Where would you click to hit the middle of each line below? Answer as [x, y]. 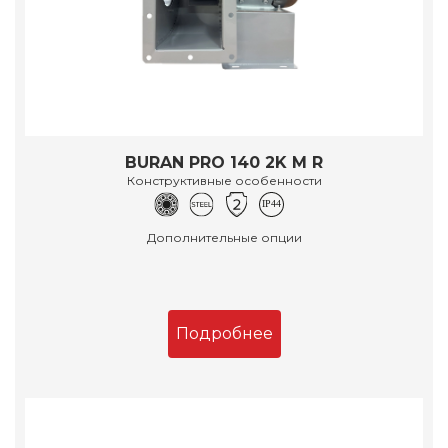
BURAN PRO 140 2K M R [224, 162]
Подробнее [224, 333]
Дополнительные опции [224, 237]
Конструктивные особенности [224, 180]
